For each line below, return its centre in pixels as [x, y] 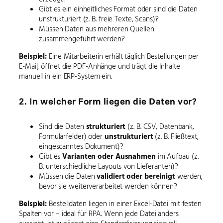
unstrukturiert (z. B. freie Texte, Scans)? [99, 19]
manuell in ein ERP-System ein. [65, 76]
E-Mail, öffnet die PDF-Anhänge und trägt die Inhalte [100, 66]
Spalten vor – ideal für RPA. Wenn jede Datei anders [99, 213]
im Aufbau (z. [177, 156]
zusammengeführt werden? [82, 39]
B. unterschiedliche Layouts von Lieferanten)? [109, 166]
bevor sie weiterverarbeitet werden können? [108, 186]
